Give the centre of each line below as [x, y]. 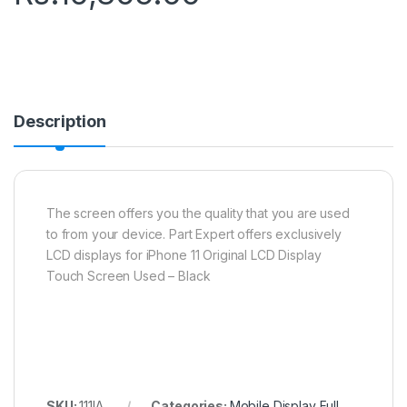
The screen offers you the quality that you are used [198, 213]
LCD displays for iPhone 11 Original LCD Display [184, 254]
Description [60, 121]
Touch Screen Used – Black [129, 275]
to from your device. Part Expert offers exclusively [194, 233]
